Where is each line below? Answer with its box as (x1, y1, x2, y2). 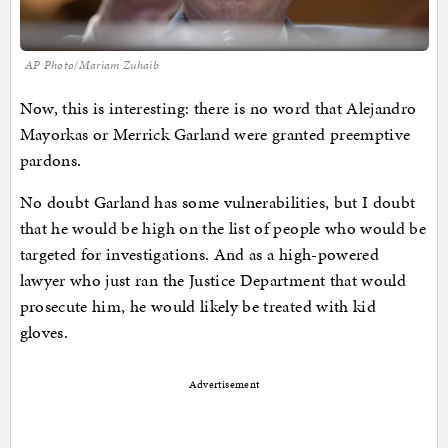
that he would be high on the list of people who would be (19, 216, 427, 241)
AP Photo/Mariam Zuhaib (24, 57, 160, 74)
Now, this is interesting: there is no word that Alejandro (19, 96, 417, 121)
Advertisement (188, 377, 260, 393)
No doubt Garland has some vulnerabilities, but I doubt (19, 190, 416, 215)
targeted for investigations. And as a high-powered (19, 242, 380, 267)
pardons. (19, 148, 82, 173)
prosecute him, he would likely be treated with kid (19, 294, 377, 319)
